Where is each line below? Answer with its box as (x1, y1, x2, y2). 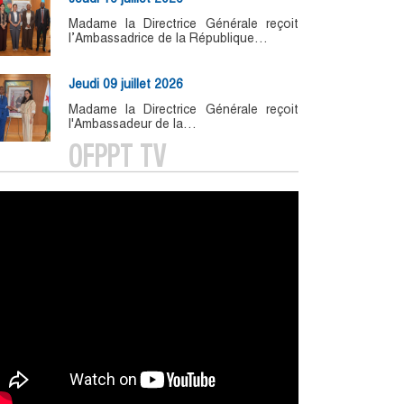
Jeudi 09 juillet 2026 (69, 77, 183, 92)
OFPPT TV (69, 142, 167, 177)
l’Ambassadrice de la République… (69, 31, 268, 46)
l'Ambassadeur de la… (69, 116, 197, 132)
